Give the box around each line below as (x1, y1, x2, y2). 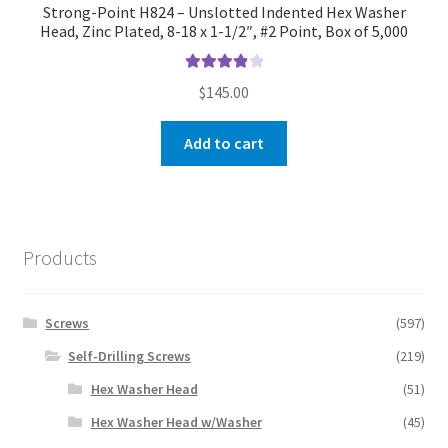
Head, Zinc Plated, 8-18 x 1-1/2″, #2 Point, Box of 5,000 (40, 21, 408, 42)
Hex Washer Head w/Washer (90, 413, 262, 432)
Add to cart (184, 133, 264, 153)
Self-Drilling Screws (67, 347, 191, 366)
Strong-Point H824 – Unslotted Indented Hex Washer (42, 2, 406, 23)
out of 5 (193, 96, 239, 111)
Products (22, 244, 97, 270)
